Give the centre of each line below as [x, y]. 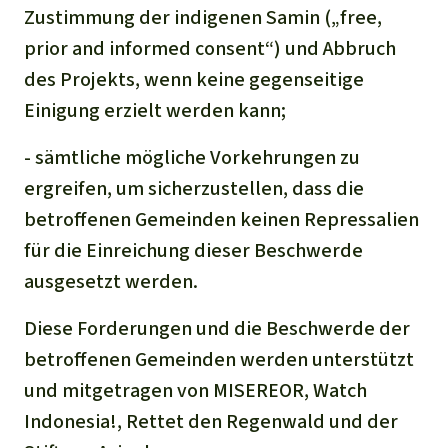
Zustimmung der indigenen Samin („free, [203, 17]
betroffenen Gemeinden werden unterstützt [219, 359]
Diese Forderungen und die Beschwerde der [217, 328]
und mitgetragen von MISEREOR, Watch [195, 390]
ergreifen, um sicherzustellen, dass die [194, 188]
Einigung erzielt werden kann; [155, 110]
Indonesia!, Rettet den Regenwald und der [211, 421]
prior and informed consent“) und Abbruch [210, 48]
